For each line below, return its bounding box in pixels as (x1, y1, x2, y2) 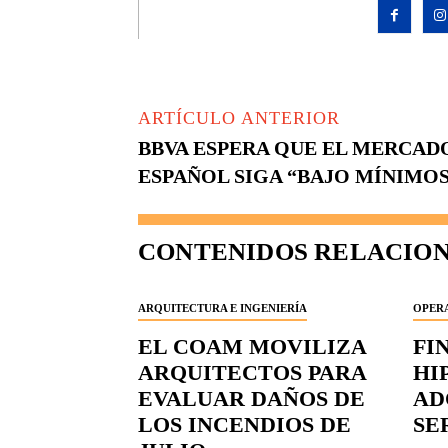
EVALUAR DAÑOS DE (138, 386, 365, 412)
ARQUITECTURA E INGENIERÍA (138, 302, 307, 315)
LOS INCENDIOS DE (138, 412, 351, 438)
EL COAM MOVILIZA (138, 334, 367, 360)
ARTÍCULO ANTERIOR (138, 108, 340, 129)
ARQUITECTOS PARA (138, 360, 367, 386)
